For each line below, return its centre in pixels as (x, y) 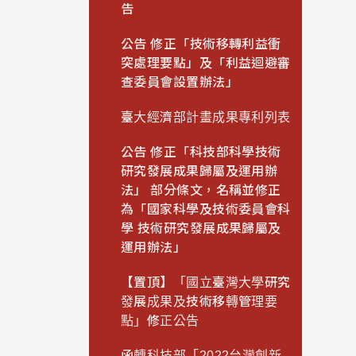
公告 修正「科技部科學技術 (201, 153)
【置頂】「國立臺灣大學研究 (206, 283)
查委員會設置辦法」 (180, 83)
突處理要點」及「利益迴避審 (206, 64)
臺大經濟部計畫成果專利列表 (206, 118)
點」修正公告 (160, 321)
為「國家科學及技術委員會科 (206, 210)
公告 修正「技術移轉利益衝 (201, 44)
